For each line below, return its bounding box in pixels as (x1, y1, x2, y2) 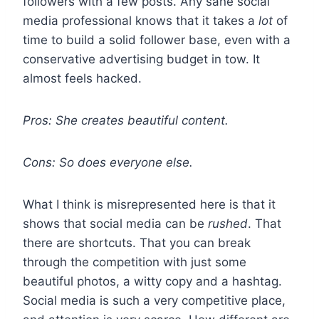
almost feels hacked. (23, 70, 145, 85)
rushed (208, 216, 248, 231)
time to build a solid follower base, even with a (23, 32, 291, 47)
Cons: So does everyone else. (23, 155, 193, 169)
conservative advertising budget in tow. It (23, 51, 260, 66)
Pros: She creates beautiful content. (23, 113, 229, 127)
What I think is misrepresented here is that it (23, 197, 276, 211)
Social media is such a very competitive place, (23, 293, 286, 308)
